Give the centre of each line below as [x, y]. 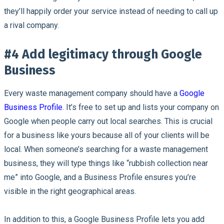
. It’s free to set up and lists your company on [141, 107]
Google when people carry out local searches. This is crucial [108, 121]
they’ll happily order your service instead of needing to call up [111, 11]
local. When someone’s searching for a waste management [106, 149]
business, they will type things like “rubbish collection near [106, 163]
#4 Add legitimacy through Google [103, 54]
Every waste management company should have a [92, 93]
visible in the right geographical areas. [71, 191]
